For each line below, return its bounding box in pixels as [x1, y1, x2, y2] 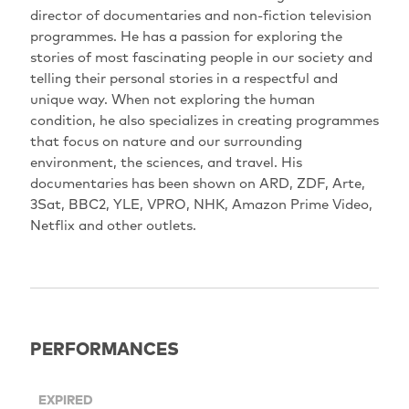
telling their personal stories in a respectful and [29, 68, 338, 87]
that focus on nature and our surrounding [29, 131, 302, 150]
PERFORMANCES [29, 337, 179, 360]
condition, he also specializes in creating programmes [29, 110, 379, 129]
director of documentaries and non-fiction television [29, 5, 372, 24]
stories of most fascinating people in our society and [29, 47, 372, 66]
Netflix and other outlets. [29, 215, 196, 234]
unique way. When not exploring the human [29, 89, 315, 108]
